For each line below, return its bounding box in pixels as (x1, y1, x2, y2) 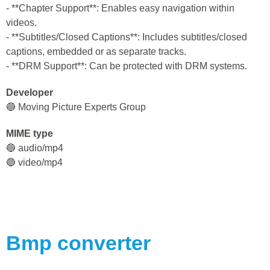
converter (57, 231, 151, 254)
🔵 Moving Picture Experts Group (6, 102, 146, 112)
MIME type (6, 128, 53, 139)
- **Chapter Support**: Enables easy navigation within (6, 3, 234, 13)
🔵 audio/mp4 (6, 143, 63, 153)
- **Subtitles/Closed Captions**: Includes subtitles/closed (6, 32, 247, 42)
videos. (6, 17, 37, 28)
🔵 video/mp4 (6, 157, 63, 168)
